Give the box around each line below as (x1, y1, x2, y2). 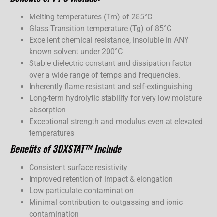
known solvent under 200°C (29, 46, 123, 56)
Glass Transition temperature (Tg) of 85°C (29, 23, 171, 33)
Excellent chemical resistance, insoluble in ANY (29, 35, 189, 45)
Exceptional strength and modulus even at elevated (29, 116, 203, 126)
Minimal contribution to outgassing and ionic (29, 197, 183, 207)
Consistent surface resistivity (29, 162, 127, 172)
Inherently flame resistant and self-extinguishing (29, 81, 193, 91)
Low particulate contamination (29, 186, 134, 195)
